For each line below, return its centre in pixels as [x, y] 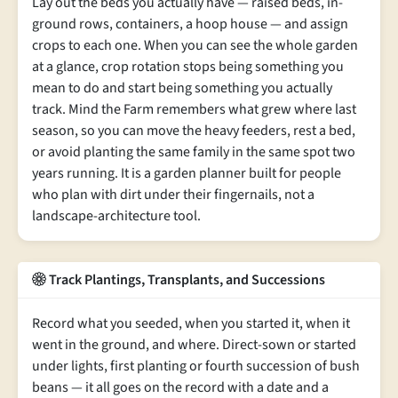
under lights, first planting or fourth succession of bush [196, 366]
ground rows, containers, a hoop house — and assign [190, 24]
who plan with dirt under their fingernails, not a [173, 195]
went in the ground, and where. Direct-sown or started [194, 345]
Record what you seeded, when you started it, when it [191, 323]
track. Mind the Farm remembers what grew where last [194, 109]
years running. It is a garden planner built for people [187, 173]
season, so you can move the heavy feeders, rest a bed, [194, 131]
